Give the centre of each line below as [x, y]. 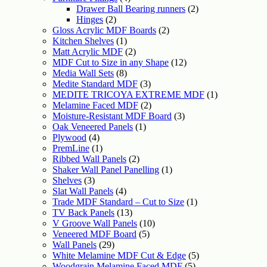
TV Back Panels [83, 212]
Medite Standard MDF [95, 84]
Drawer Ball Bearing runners [131, 9]
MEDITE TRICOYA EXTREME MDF [128, 94]
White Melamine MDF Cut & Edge [119, 255]
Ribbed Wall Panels [89, 159]
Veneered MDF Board [94, 234]
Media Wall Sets [83, 73]
